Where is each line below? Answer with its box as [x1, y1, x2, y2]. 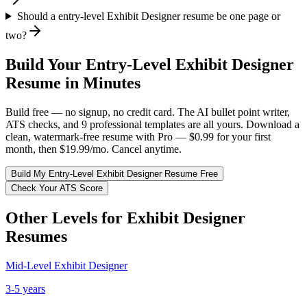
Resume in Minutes [5, 73, 140, 92]
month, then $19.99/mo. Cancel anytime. [5, 143, 182, 155]
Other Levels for [5, 208, 127, 227]
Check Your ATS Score [11, 182, 103, 193]
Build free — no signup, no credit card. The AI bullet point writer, [5, 106, 290, 118]
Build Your [5, 55, 86, 73]
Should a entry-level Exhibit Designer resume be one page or [16, 10, 280, 22]
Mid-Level [5, 259, 51, 271]
